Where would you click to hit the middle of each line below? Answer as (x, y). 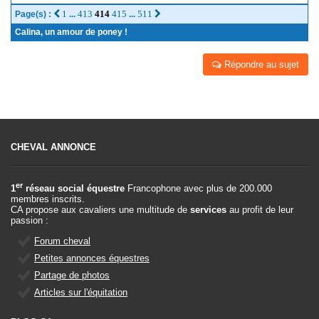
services (208, 210)
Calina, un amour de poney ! (71, 32)
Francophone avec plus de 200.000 (198, 189)
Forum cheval (62, 241)
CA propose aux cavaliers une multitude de (100, 210)
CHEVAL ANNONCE (53, 147)
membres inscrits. (48, 199)
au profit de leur (260, 210)
